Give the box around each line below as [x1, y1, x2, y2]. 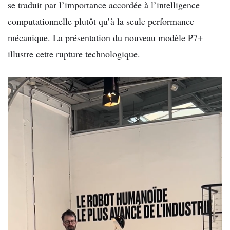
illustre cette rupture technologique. [8, 47, 140, 60]
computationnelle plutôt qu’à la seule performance [8, 14, 194, 27]
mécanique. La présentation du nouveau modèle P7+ [8, 31, 203, 44]
